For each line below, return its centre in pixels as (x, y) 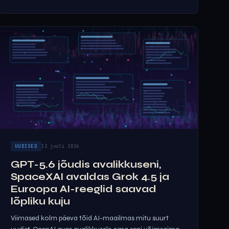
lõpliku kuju (40, 201)
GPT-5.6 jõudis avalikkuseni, (86, 164)
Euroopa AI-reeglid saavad (84, 189)
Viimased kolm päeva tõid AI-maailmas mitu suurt (90, 218)
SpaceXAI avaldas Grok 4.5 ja (90, 177)
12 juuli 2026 (60, 146)
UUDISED (26, 146)
